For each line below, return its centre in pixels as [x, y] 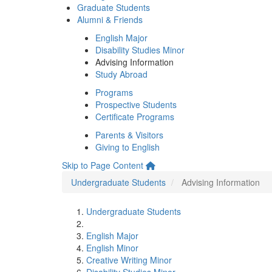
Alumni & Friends [110, 19]
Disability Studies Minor [140, 50]
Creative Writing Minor [129, 260]
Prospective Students [136, 104]
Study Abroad [121, 74]
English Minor [112, 248]
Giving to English [127, 147]
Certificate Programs [135, 117]
